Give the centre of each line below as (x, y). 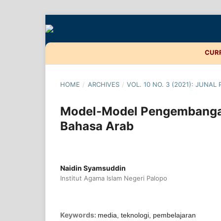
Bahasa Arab (97, 126)
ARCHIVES (103, 84)
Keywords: (79, 215)
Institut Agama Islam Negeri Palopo (114, 178)
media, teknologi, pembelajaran (147, 215)
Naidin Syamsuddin (93, 168)
